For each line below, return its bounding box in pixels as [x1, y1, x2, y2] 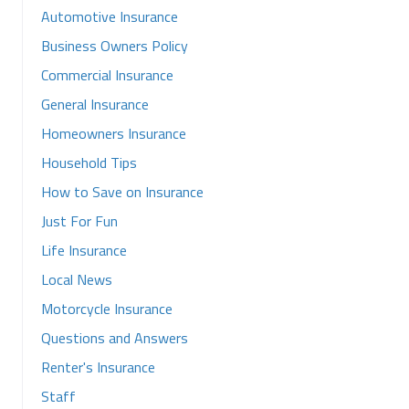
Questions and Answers [41, 327, 188, 349]
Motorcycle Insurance [41, 298, 173, 320]
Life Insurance [41, 239, 127, 261]
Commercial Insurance [41, 64, 173, 86]
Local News [41, 268, 112, 290]
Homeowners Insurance [41, 122, 186, 144]
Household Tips [41, 152, 137, 173]
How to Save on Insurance [41, 181, 204, 203]
